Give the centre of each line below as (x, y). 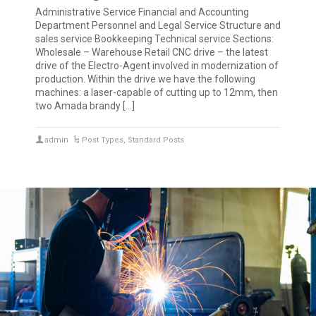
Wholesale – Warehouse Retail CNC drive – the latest (152, 53)
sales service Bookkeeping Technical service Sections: (154, 39)
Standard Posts (156, 140)
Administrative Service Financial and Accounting (142, 12)
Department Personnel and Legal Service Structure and (158, 26)
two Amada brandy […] (85, 106)
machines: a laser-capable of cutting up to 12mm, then (157, 93)
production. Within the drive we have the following (145, 79)
